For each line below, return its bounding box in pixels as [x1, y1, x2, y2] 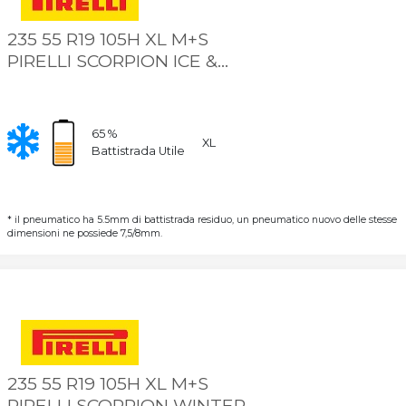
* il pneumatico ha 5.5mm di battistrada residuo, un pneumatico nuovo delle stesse [6, 214, 397, 227]
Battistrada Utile [91, 144, 185, 159]
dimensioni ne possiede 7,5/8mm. [6, 227, 162, 240]
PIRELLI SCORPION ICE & [6, 50, 217, 72]
